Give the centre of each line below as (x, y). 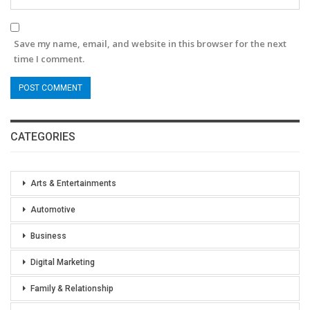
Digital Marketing (63, 262)
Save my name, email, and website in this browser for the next (150, 43)
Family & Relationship (72, 288)
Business (48, 236)
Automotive (53, 209)
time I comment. (49, 58)
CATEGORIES (43, 136)
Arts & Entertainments (73, 183)
